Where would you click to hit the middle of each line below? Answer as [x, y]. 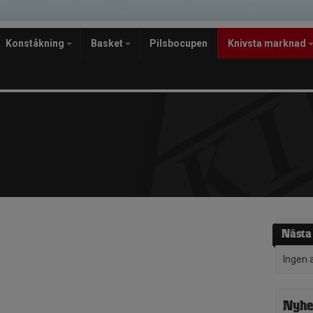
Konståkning [36, 43]
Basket [108, 43]
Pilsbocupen [179, 43]
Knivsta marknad [268, 43]
